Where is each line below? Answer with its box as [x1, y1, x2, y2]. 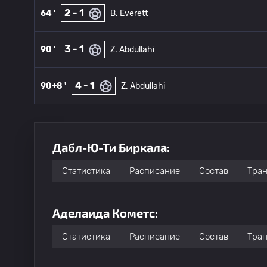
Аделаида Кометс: [52, 206, 158, 220]
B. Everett [110, 8, 148, 18]
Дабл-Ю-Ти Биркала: [52, 140, 170, 154]
